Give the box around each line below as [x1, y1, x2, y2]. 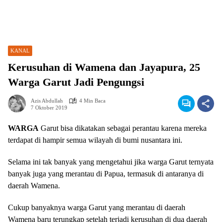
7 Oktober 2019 [31, 104, 67, 111]
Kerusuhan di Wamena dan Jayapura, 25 [8, 61, 200, 73]
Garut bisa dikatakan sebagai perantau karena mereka [39, 124, 207, 132]
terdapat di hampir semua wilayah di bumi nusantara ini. [8, 136, 182, 144]
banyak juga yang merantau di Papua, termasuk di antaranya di [8, 169, 204, 178]
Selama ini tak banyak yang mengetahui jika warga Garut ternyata [8, 158, 214, 166]
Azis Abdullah [31, 98, 63, 104]
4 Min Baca [79, 98, 106, 104]
